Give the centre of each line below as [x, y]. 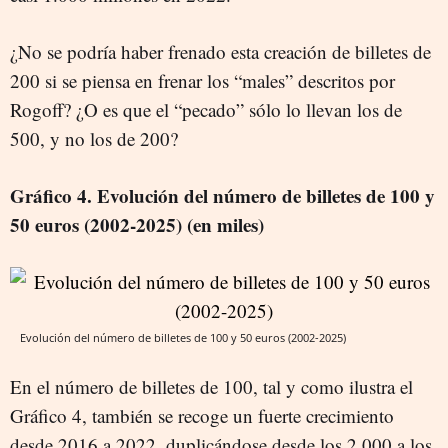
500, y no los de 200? [94, 139]
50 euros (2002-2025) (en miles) [137, 225]
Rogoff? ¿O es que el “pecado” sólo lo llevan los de [206, 110]
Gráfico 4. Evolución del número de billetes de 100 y [222, 196]
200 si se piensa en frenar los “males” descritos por [202, 81]
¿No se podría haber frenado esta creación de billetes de [220, 52]
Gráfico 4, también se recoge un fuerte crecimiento [202, 416]
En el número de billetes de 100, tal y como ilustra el [211, 387]
